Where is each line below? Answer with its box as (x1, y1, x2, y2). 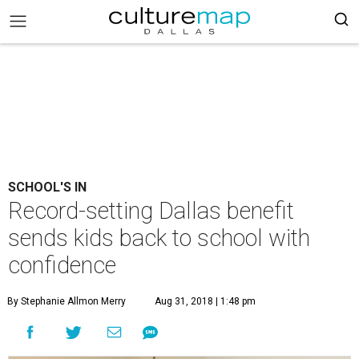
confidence (8, 252, 116, 279)
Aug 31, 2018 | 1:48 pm (155, 296, 256, 307)
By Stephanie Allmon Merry (7, 296, 126, 307)
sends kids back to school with (8, 224, 310, 252)
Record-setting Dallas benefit (8, 197, 294, 224)
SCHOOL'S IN (8, 179, 87, 195)
